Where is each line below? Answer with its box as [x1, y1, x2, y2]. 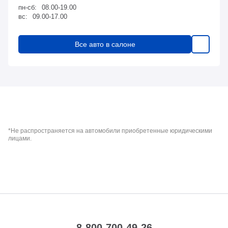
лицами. [8, 135, 32, 142]
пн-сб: [18, 4, 37, 12]
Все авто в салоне [74, 40, 135, 49]
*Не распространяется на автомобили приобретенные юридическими [8, 127, 212, 135]
